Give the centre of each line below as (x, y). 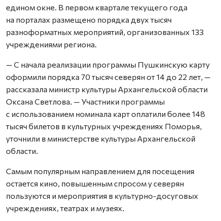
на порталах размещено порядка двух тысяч (89, 19)
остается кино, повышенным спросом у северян (95, 183)
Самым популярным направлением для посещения (100, 171)
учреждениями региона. (51, 44)
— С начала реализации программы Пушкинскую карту (108, 64)
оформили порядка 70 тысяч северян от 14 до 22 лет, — (108, 77)
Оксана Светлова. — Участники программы (85, 101)
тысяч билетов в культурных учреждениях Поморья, (104, 126)
